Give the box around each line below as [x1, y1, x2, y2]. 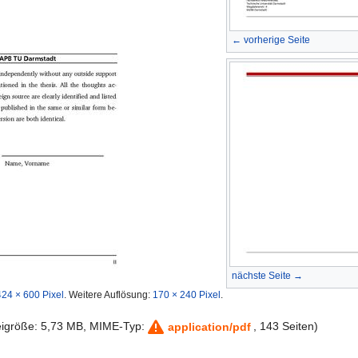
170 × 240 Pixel [153, 289, 221, 300]
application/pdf [168, 320, 251, 334]
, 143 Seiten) [253, 319, 318, 332]
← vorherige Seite [232, 34, 310, 46]
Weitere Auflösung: [69, 289, 153, 300]
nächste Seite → [232, 269, 303, 281]
